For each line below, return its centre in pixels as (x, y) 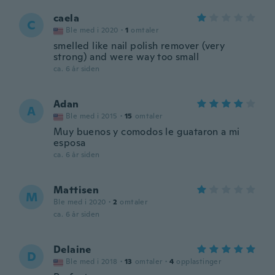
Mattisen (76, 190)
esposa (70, 143)
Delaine (72, 250)
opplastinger (199, 261)
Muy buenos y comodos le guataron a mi (147, 132)
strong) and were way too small (126, 57)
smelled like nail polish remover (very (139, 46)
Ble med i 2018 (92, 261)
